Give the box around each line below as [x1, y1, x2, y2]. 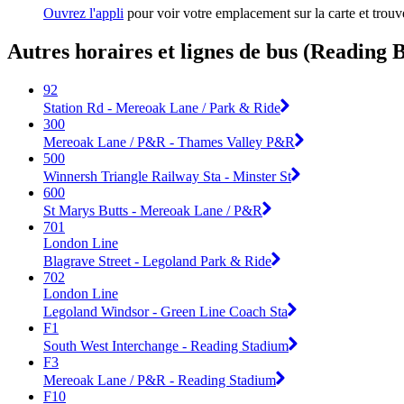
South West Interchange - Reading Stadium [43, 337, 289, 353]
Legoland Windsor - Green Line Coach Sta [43, 303, 288, 319]
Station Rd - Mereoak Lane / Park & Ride [43, 99, 280, 115]
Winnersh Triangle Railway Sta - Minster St [43, 168, 291, 184]
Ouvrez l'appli [43, 5, 124, 22]
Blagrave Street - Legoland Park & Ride [43, 252, 271, 269]
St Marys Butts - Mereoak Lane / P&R [43, 202, 262, 218]
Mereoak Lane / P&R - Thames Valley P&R [43, 133, 295, 150]
